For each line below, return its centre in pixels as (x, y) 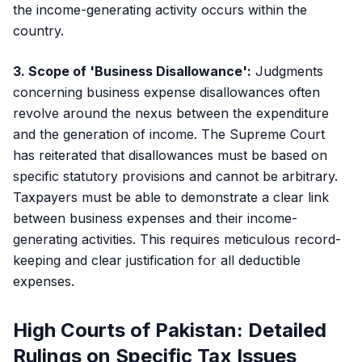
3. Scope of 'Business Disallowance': (132, 71)
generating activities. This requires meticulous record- (177, 239)
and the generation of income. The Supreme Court (169, 134)
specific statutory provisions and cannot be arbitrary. (175, 176)
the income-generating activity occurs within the (160, 10)
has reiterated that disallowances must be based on (170, 155)
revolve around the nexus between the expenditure (171, 113)
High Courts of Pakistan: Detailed (170, 330)
